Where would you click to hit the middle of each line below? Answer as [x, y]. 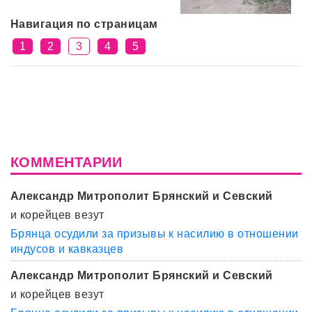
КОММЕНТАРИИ [67, 162]
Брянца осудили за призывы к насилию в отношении [155, 234]
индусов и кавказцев [67, 249]
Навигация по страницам [84, 24]
